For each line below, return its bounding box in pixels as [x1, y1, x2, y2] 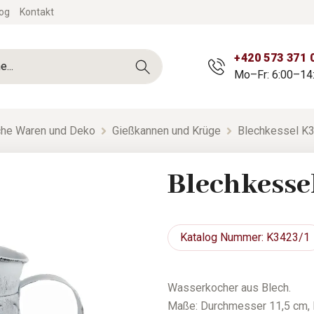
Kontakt [20, 6, 54, 18]
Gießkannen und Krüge [112, 123, 221, 137]
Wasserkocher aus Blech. [168, 281, 291, 295]
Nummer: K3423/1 [217, 231, 310, 245]
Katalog [180, 231, 218, 245]
